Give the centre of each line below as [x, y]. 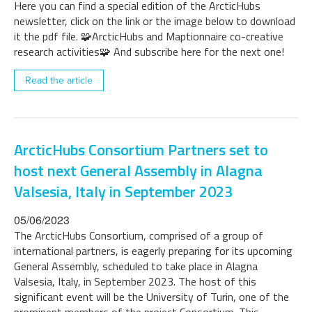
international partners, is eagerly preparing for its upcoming [153, 251]
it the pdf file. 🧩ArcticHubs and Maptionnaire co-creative [149, 36]
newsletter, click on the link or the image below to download [155, 21]
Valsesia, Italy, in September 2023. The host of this [135, 281]
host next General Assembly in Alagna [138, 171]
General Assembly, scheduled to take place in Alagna [136, 266]
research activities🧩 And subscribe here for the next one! [149, 52]
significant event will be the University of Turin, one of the [151, 297]
